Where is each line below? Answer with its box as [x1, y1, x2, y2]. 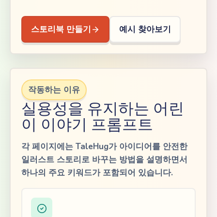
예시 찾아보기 [119, 24, 171, 35]
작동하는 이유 [28, 84, 80, 95]
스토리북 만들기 [31, 24, 91, 35]
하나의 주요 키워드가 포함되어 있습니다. [21, 167, 173, 178]
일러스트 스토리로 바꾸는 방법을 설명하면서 [21, 154, 187, 165]
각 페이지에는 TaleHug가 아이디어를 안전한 [21, 141, 187, 152]
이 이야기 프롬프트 [21, 115, 153, 134]
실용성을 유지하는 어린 [21, 99, 184, 118]
